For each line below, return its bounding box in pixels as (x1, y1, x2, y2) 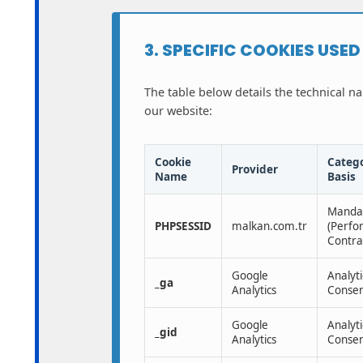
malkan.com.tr (232, 219, 307, 234)
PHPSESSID (155, 219, 211, 234)
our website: (144, 102, 212, 119)
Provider (232, 162, 278, 177)
